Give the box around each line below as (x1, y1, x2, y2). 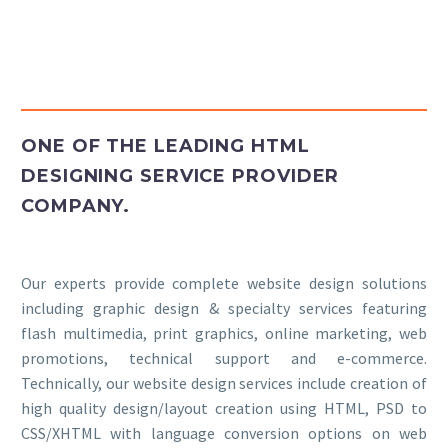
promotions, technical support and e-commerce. (21, 348, 427, 368)
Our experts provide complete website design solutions (21, 273, 427, 293)
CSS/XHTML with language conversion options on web (21, 423, 427, 443)
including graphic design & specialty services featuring (21, 298, 427, 318)
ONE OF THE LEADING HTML (21, 135, 310, 157)
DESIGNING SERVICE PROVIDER (21, 165, 340, 187)
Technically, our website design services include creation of (21, 373, 427, 393)
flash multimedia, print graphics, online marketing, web (21, 323, 427, 343)
